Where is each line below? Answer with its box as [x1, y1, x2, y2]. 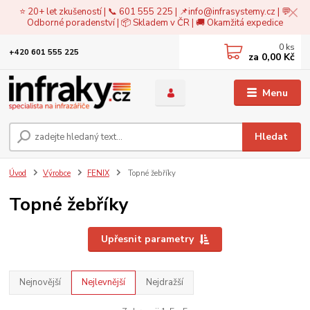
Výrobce [43, 167, 71, 179]
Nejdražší [146, 275, 184, 289]
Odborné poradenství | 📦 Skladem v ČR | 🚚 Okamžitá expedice [27, 16, 283, 29]
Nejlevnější [82, 275, 126, 289]
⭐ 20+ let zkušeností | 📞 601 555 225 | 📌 [19, 5, 188, 18]
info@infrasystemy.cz [188, 5, 275, 18]
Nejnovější [19, 275, 62, 289]
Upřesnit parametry [100, 232, 194, 246]
